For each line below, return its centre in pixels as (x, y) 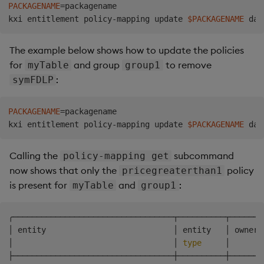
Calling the (35, 156)
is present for (39, 185)
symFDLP (33, 80)
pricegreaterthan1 (172, 171)
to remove (187, 65)
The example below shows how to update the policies (127, 50)
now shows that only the (64, 171)
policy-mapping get (116, 156)
